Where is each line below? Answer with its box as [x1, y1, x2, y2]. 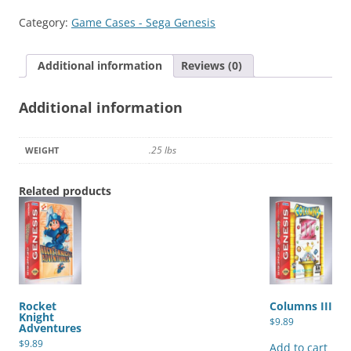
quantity [18, 5, 62, 20]
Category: [19, 15, 71, 30]
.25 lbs [149, 143, 176, 157]
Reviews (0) [181, 58, 242, 73]
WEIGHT [25, 144, 59, 156]
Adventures [19, 320, 81, 335]
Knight [19, 309, 54, 324]
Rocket [19, 299, 56, 313]
